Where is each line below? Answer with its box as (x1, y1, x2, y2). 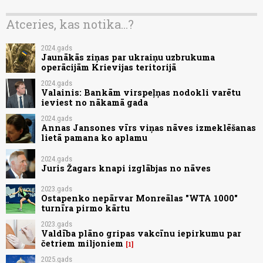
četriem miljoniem (41, 238, 123, 249)
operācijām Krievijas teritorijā (41, 62, 176, 73)
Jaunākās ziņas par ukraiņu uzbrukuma (41, 52, 215, 63)
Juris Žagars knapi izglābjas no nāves (41, 162, 211, 174)
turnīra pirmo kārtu (41, 203, 130, 214)
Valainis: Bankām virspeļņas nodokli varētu (41, 87, 241, 99)
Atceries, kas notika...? (6, 16, 134, 32)
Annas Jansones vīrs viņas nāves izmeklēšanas (41, 122, 256, 134)
